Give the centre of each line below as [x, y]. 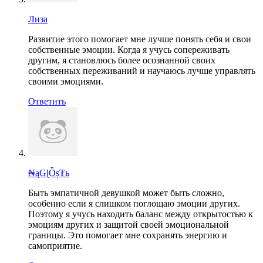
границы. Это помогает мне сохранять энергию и [128, 235]
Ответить [47, 101]
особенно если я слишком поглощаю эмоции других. [134, 203]
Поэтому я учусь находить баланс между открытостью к [141, 214]
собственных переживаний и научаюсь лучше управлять [142, 70]
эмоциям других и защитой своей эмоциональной [129, 224]
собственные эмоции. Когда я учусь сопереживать [129, 49]
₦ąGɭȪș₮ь [49, 173]
